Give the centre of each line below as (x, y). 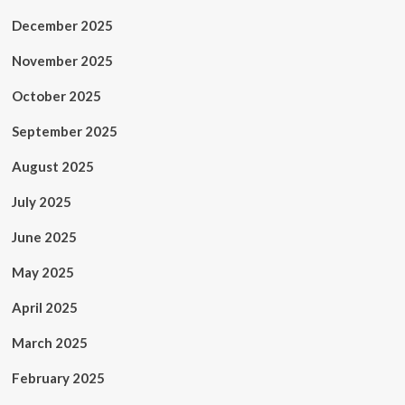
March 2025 (49, 343)
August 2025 (52, 166)
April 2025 (44, 307)
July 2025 (41, 202)
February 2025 (58, 378)
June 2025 (44, 237)
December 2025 (62, 25)
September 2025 (64, 131)
